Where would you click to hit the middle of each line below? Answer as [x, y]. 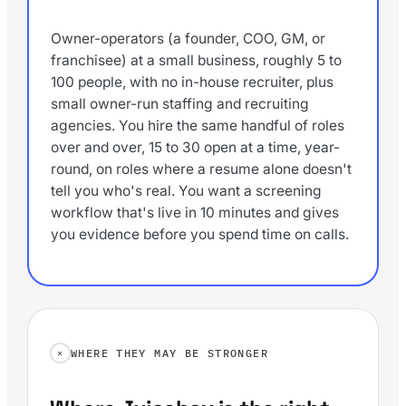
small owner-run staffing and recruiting [179, 103]
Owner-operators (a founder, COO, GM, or [188, 38]
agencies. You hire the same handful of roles [197, 125]
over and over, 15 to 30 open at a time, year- [195, 147]
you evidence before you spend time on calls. [199, 234]
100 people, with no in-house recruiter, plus [192, 82]
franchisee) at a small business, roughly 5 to [196, 60]
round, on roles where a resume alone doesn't [201, 169]
